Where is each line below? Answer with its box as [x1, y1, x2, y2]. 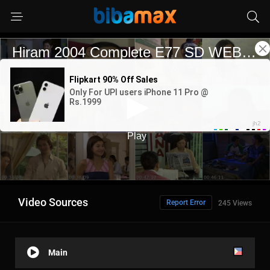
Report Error [166, 198, 206, 207]
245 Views [218, 199, 252, 208]
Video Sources [18, 196, 88, 209]
